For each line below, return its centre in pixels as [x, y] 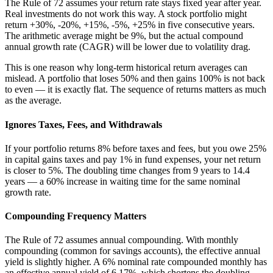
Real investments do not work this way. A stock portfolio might [126, 14]
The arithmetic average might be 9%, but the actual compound [124, 36]
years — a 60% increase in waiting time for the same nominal [122, 181]
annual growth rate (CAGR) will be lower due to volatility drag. [128, 47]
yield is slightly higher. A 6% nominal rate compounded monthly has [136, 262]
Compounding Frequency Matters [76, 216]
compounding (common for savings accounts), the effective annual [133, 251]
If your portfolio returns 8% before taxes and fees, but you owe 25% [136, 148]
